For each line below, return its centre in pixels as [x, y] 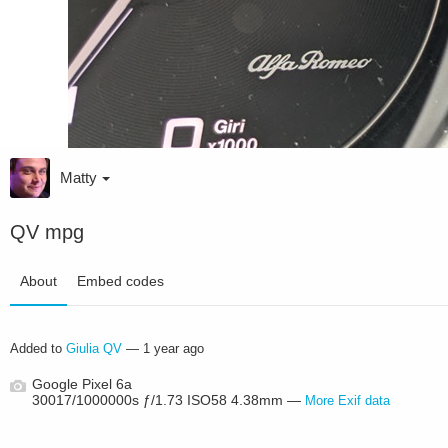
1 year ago [173, 348]
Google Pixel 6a [81, 384]
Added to [38, 348]
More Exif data [347, 400]
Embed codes [120, 281]
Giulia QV [94, 348]
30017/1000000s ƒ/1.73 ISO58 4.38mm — [168, 400]
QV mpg [47, 232]
